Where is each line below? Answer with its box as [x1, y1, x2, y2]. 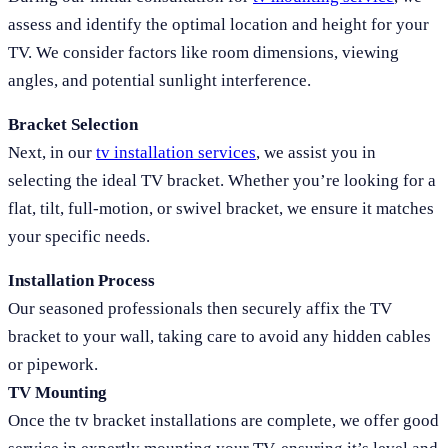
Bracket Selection [8, 115, 138, 135]
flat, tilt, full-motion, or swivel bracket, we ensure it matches [8, 199, 434, 219]
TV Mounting [8, 383, 107, 403]
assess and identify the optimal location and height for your [8, 15, 429, 35]
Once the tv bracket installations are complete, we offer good [8, 411, 439, 431]
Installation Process [8, 271, 155, 291]
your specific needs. [8, 227, 150, 247]
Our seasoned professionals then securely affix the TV [8, 299, 392, 319]
